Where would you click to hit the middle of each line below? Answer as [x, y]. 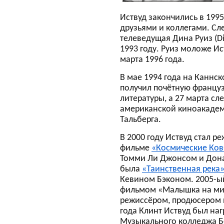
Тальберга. [140, 120]
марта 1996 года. [152, 60]
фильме [136, 148]
